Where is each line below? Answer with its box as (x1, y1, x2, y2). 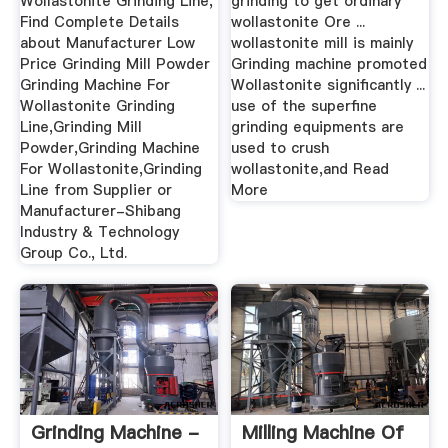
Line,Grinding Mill (19, 117, 142, 138)
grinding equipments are (231, 117, 405, 138)
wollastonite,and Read (231, 159, 390, 180)
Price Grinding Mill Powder (19, 54, 210, 75)
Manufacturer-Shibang (19, 201, 181, 222)
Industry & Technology (19, 222, 179, 243)
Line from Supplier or (19, 180, 172, 201)
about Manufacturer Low (19, 33, 195, 54)
